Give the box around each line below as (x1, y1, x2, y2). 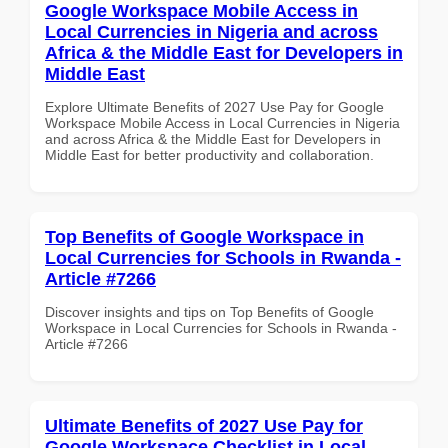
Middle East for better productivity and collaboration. (45, 146, 374, 163)
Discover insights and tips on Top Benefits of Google (45, 303, 374, 320)
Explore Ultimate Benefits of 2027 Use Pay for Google (45, 98, 384, 115)
